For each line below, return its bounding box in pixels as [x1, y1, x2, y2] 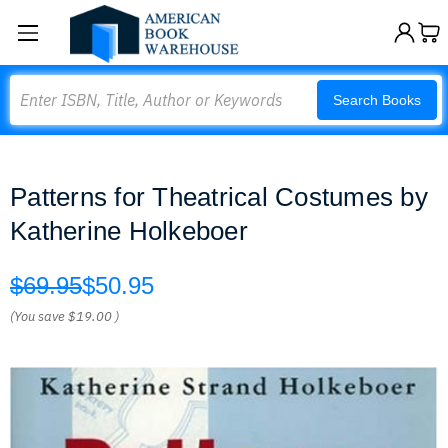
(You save [10, 308, 65, 325]
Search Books [333, 92, 421, 108]
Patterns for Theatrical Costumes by [10, 182, 428, 212]
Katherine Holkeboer [10, 216, 248, 246]
